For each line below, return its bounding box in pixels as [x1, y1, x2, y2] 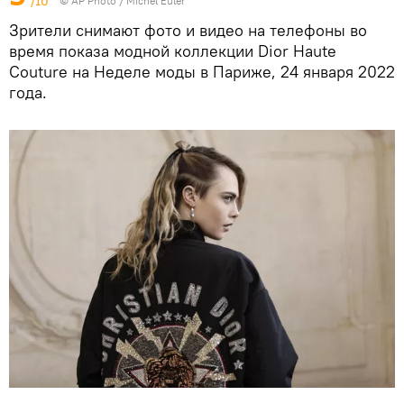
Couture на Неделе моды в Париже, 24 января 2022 [9, 60, 395, 82]
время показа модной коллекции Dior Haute [9, 40, 336, 61]
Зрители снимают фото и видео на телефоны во [9, 19, 367, 41]
